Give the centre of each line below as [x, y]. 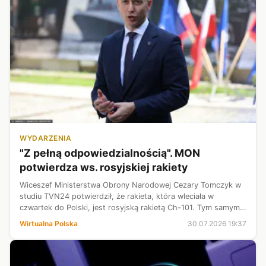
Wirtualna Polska [49, 224]
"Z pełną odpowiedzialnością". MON [110, 153]
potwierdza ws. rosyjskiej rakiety [104, 167]
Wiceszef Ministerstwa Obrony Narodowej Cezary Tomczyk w [130, 185]
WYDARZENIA [45, 138]
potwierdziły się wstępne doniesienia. [86, 219]
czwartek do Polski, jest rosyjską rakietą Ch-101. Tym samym [130, 208]
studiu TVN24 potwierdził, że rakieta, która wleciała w [117, 197]
